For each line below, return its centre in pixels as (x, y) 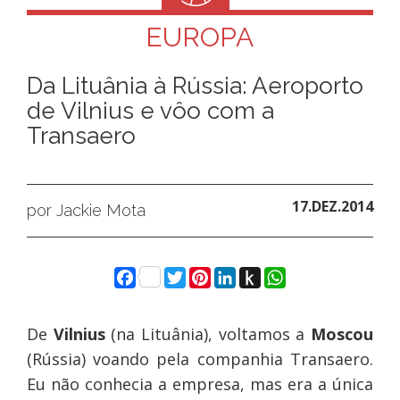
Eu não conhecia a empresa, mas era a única (200, 384)
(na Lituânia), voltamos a (208, 334)
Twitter (222, 277)
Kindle (291, 320)
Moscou (342, 334)
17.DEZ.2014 (333, 206)
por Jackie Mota (86, 210)
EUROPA (200, 37)
